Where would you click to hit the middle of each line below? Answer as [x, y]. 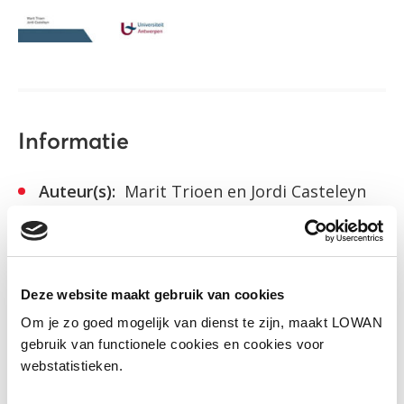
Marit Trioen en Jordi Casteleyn [243, 191]
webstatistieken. [72, 366]
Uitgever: [75, 224]
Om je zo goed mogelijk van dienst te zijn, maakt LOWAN [202, 322]
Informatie [73, 142]
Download [108, 320]
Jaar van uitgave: [106, 257]
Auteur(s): [77, 191]
